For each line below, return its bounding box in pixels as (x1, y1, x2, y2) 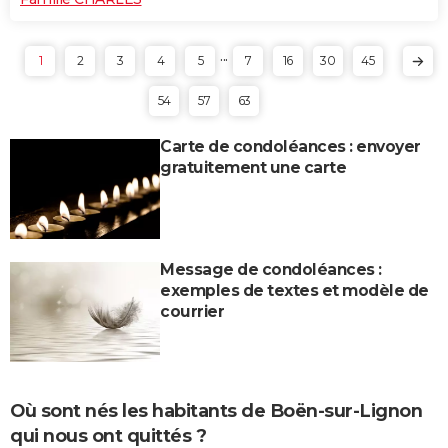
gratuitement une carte (160, 157, 346, 177)
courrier (160, 301, 224, 321)
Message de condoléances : (160, 259, 382, 279)
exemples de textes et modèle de (160, 280, 429, 300)
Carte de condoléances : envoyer (160, 136, 421, 156)
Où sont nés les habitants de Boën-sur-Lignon (10, 399, 422, 422)
